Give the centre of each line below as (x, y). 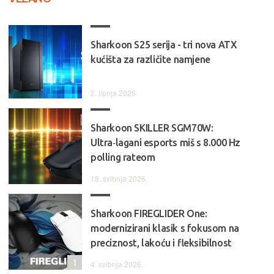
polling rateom (123, 157)
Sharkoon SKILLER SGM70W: (152, 128)
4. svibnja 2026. (117, 264)
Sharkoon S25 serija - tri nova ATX (164, 45)
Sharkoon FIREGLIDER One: (149, 214)
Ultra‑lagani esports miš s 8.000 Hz (165, 143)
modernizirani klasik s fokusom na (165, 228)
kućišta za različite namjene (150, 60)
